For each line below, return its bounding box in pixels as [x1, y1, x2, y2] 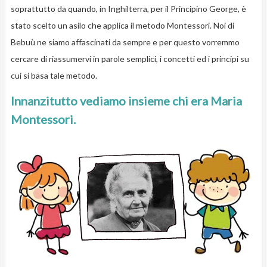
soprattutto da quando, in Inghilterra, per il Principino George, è [10, 4, 246, 14]
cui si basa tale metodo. [10, 70, 97, 81]
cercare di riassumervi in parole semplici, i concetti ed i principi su [10, 54, 249, 64]
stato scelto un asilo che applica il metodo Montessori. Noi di [10, 20, 234, 31]
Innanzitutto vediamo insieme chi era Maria [10, 94, 242, 108]
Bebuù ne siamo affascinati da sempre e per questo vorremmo [10, 37, 240, 48]
